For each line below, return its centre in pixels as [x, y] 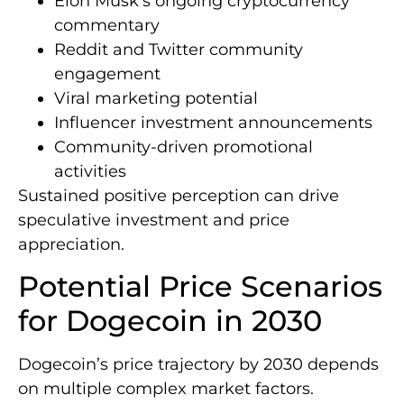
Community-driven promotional [184, 147]
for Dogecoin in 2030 [170, 320]
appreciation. [71, 244]
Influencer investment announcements [213, 122]
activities [90, 171]
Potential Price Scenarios [200, 286]
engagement [107, 73]
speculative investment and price [154, 220]
